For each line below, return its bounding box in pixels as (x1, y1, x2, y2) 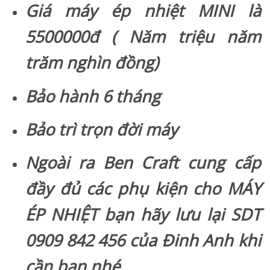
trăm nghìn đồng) (25, 51, 159, 74)
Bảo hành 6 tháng (25, 84, 161, 107)
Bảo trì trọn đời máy (25, 118, 178, 140)
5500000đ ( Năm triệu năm (25, 25, 261, 48)
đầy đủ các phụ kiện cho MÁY (25, 177, 261, 200)
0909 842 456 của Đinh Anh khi (25, 229, 261, 252)
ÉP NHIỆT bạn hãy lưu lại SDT (25, 203, 261, 226)
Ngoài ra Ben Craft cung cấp (25, 151, 261, 174)
